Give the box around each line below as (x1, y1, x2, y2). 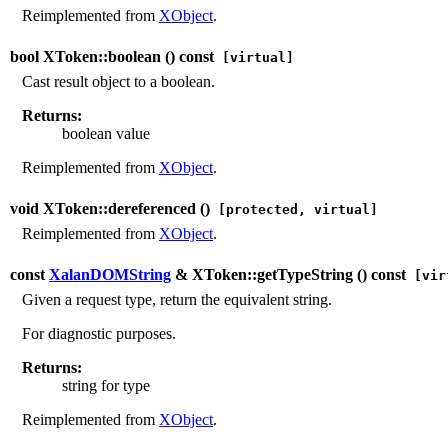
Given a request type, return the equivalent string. (22, 290, 332, 308)
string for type (62, 376, 150, 394)
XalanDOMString (49, 265, 171, 283)
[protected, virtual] (210, 201, 378, 217)
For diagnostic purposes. (22, 324, 176, 342)
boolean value (62, 124, 150, 142)
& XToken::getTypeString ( (171, 265, 362, 283)
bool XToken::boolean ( (10, 47, 170, 65)
